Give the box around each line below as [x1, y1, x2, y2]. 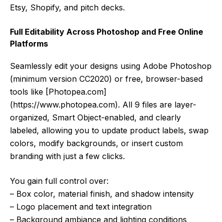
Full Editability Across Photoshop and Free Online [10, 26, 203, 37]
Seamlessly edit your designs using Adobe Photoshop [10, 60, 212, 71]
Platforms [10, 38, 48, 49]
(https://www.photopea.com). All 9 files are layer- [10, 99, 196, 110]
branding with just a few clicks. [10, 151, 125, 161]
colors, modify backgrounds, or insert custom [10, 138, 183, 148]
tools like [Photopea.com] [10, 86, 107, 97]
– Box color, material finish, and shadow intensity [10, 188, 194, 199]
